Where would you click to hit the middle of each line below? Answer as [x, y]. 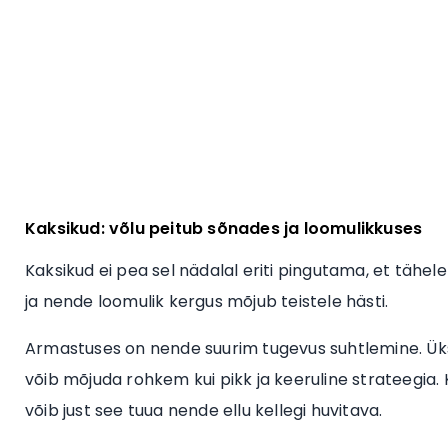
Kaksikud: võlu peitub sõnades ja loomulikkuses [224, 228]
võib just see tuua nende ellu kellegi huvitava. [204, 411]
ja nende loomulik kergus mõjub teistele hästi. [207, 302]
